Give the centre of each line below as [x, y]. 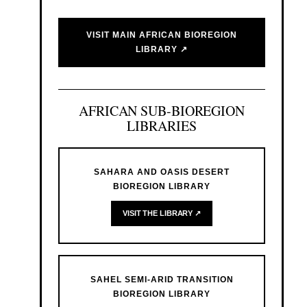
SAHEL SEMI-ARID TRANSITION [162, 280]
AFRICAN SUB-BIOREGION [162, 111]
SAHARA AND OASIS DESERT [162, 172]
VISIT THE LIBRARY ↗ [162, 213]
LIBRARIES [162, 126]
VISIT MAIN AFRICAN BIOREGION [162, 35]
